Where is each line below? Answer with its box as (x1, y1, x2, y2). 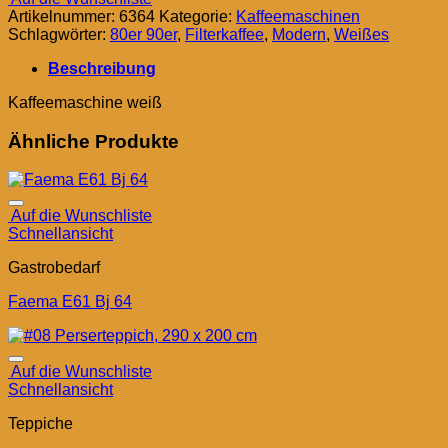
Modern (272, 25, 326, 43)
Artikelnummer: (8, 7, 119, 25)
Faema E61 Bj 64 (8, 293, 132, 311)
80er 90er (110, 25, 177, 43)
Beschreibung (48, 59, 156, 77)
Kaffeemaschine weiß (8, 93, 162, 111)
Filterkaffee (185, 25, 264, 43)
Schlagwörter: (8, 25, 110, 43)
